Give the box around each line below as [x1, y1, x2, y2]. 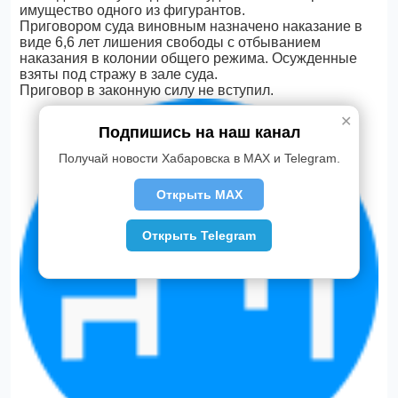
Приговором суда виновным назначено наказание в [20, 19, 363, 34]
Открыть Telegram [142, 228, 256, 243]
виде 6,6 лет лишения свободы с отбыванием [20, 35, 322, 50]
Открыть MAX [155, 187, 243, 202]
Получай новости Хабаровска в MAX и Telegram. [58, 151, 340, 165]
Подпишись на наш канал [98, 123, 300, 141]
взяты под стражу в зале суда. [20, 67, 219, 82]
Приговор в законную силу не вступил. [20, 83, 275, 98]
